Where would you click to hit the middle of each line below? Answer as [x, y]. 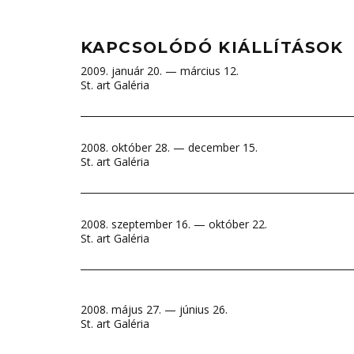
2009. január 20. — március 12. [160, 71]
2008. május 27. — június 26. [154, 309]
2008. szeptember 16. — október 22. [174, 224]
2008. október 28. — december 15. [169, 147]
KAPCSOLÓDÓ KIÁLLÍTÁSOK [212, 47]
